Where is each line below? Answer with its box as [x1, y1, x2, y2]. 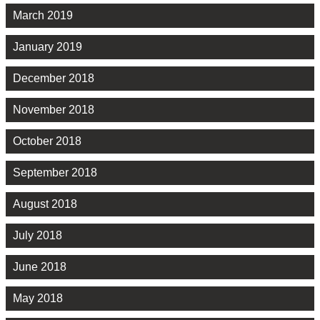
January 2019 [13, 40, 82, 53]
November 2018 [13, 103, 94, 116]
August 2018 [13, 197, 77, 210]
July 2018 [13, 229, 62, 241]
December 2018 [13, 71, 94, 84]
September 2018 [13, 166, 97, 179]
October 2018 [13, 134, 81, 147]
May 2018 [13, 291, 63, 304]
